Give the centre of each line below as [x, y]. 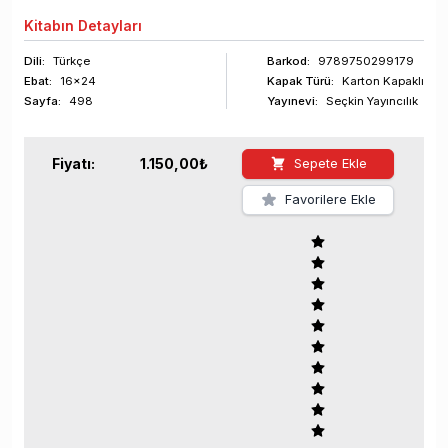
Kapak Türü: [300, 81]
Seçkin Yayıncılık [372, 101]
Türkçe [71, 61]
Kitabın [49, 26]
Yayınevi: [292, 101]
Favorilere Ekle [330, 200]
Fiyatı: [73, 164]
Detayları [108, 26]
